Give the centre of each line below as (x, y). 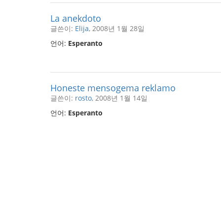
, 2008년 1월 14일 (120, 98)
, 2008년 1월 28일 (117, 28)
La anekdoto (76, 18)
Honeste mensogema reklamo (113, 88)
